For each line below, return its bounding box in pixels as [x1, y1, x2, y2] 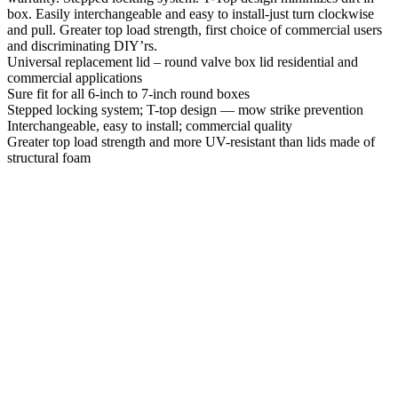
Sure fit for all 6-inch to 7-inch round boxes [7, 86, 250, 102]
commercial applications [7, 70, 142, 86]
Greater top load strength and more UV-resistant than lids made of [7, 134, 375, 150]
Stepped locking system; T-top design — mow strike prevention [7, 102, 363, 118]
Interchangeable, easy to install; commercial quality [7, 118, 292, 134]
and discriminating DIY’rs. [7, 38, 157, 54]
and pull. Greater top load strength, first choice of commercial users [7, 22, 382, 38]
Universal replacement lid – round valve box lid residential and [7, 54, 358, 70]
